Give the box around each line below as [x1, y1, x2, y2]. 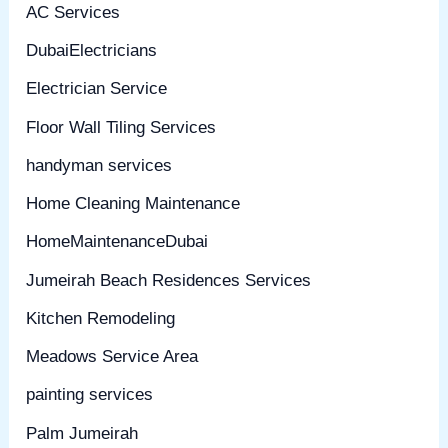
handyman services [26, 155, 173, 175]
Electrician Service [26, 79, 168, 99]
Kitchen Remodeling [26, 308, 176, 328]
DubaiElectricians [26, 41, 158, 61]
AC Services [26, 2, 121, 22]
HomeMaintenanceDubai [26, 232, 209, 252]
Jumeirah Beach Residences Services [26, 270, 312, 290]
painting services [26, 385, 154, 405]
